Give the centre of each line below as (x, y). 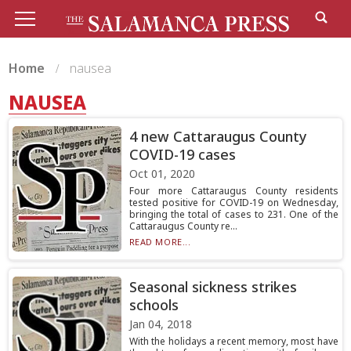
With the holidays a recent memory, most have (233, 341)
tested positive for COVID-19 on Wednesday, (233, 203)
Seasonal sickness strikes (213, 287)
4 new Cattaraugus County (218, 136)
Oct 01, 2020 (162, 174)
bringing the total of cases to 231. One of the (233, 214)
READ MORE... (160, 242)
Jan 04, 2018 (160, 324)
